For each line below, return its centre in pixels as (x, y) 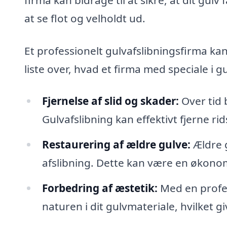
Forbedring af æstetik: (100, 188)
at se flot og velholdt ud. (85, 18)
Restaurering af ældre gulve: (116, 145)
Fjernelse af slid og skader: (110, 101)
